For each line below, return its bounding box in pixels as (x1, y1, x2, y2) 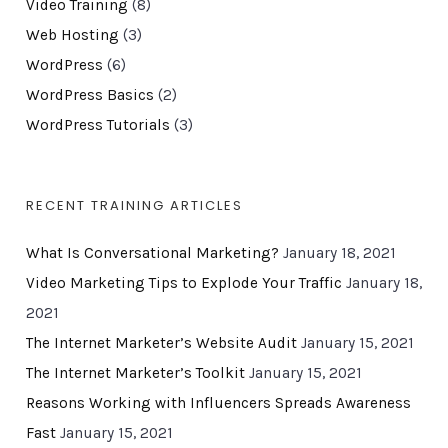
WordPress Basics (25, 86, 154, 105)
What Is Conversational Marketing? (25, 244, 279, 263)
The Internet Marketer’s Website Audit (25, 334, 297, 353)
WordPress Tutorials (25, 116, 170, 135)
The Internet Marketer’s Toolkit (25, 364, 245, 383)
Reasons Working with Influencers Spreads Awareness (25, 394, 411, 413)
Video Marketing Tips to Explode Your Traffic (25, 274, 342, 293)
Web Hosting (25, 26, 119, 45)
